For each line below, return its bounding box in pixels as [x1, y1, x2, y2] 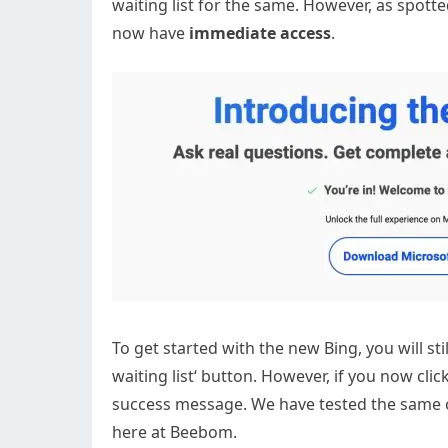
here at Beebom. [112, 421, 237, 443]
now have [112, 22, 185, 44]
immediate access [185, 22, 331, 44]
